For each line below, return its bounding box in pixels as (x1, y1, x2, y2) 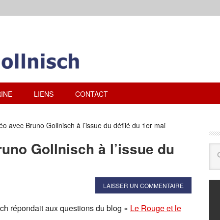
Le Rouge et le (130, 202, 181, 214)
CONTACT (75, 89, 108, 99)
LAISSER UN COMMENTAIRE (103, 181, 184, 190)
